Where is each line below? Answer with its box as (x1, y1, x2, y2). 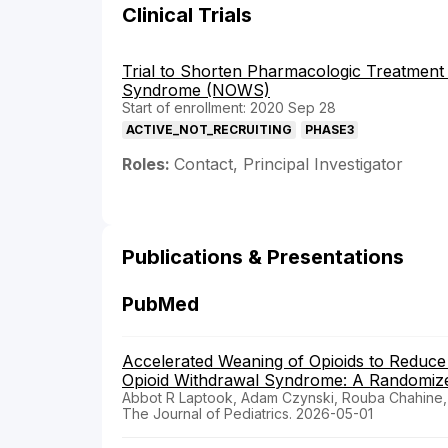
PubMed (122, 293, 199, 317)
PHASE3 (305, 122, 354, 138)
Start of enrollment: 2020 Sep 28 (122, 99, 336, 117)
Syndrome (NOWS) (122, 80, 270, 101)
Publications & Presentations (122, 245, 404, 270)
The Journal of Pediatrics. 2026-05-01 (122, 405, 373, 423)
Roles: (122, 154, 174, 175)
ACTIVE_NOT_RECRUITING (126, 122, 292, 138)
